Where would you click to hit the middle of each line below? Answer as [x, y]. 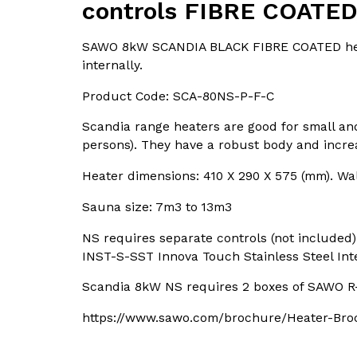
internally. [113, 65]
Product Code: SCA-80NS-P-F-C [178, 96]
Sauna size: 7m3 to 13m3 [157, 206]
